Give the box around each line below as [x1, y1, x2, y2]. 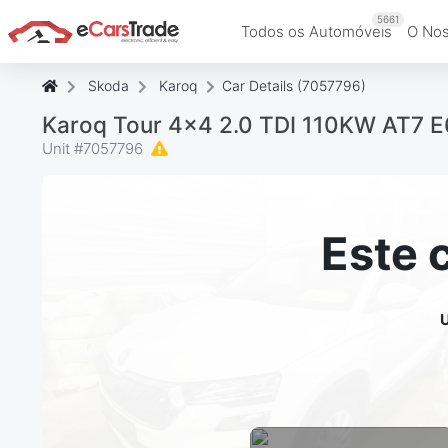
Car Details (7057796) [222, 76, 366, 94]
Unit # [42, 138, 83, 158]
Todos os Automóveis [241, 21, 392, 41]
